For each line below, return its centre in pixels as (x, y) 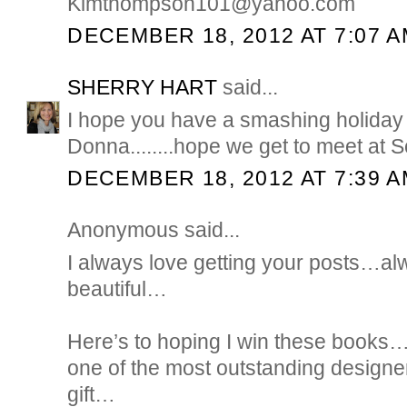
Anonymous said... (154, 229)
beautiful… (118, 288)
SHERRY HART (143, 87)
